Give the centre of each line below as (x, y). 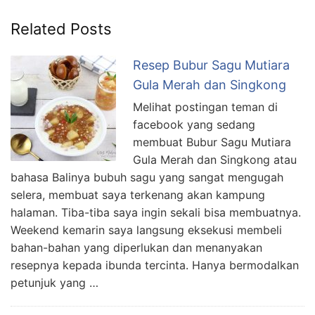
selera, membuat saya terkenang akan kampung (138, 194)
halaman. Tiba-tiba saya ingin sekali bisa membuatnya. (156, 212)
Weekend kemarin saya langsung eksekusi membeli (146, 230)
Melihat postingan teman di (205, 107)
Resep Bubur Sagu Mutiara (211, 65)
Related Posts (61, 28)
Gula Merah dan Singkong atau (215, 159)
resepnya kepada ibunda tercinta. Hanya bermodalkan (155, 265)
